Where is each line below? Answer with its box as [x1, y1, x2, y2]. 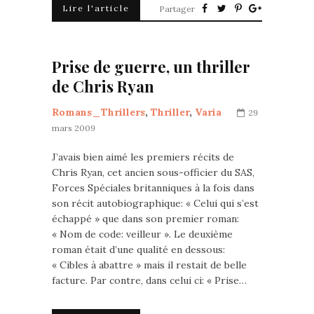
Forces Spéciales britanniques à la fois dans [52, 182, 254, 194]
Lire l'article [62, 3, 130, 13]
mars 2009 [52, 123, 95, 133]
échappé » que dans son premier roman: [52, 212, 239, 225]
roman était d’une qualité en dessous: [52, 243, 225, 256]
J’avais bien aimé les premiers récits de [52, 151, 234, 163]
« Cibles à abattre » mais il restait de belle [52, 259, 247, 271]
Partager [159, 4, 195, 14]
